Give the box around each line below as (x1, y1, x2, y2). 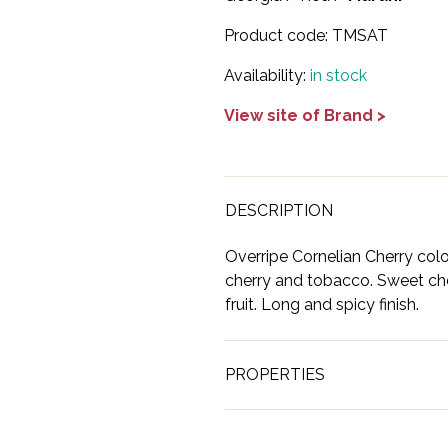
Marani (379, 422, 429, 441)
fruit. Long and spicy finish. (225, 295, 419, 314)
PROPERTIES (225, 365, 325, 384)
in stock (310, 66, 367, 85)
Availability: (224, 66, 310, 85)
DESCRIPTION (225, 201, 333, 220)
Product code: (224, 26, 332, 45)
